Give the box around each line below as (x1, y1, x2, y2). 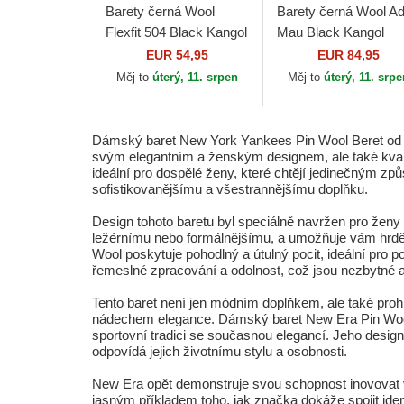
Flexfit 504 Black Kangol (106, 24, 247, 40)
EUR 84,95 (317, 48, 380, 62)
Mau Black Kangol (276, 24, 384, 40)
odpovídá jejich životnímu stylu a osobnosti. (92, 344, 347, 359)
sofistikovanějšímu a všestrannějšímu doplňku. (92, 181, 368, 197)
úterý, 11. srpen (151, 70, 238, 84)
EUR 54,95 (145, 48, 208, 62)
